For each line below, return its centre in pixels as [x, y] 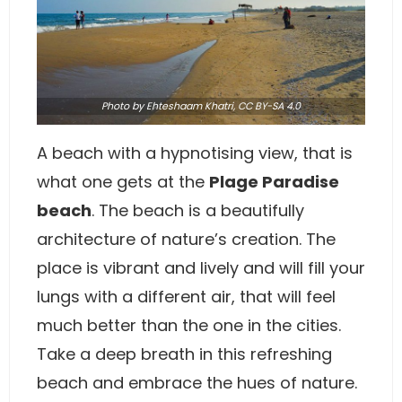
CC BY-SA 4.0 [269, 106]
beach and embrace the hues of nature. [197, 383]
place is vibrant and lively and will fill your [201, 268]
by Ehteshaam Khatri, [184, 106]
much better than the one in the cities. [189, 325]
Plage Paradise [274, 182]
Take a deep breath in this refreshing [184, 354]
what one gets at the [123, 182]
